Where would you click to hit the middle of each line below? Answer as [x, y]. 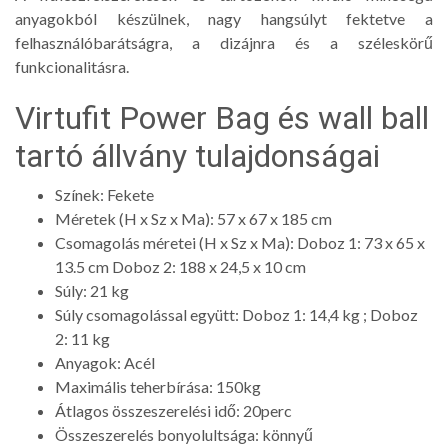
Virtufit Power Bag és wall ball [222, 117]
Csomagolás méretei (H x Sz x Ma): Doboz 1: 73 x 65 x [240, 242]
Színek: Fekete [104, 194]
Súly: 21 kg [92, 290]
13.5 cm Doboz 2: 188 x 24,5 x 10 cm [180, 266]
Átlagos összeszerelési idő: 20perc [173, 410]
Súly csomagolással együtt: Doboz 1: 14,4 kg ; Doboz [236, 314]
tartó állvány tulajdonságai [197, 155]
